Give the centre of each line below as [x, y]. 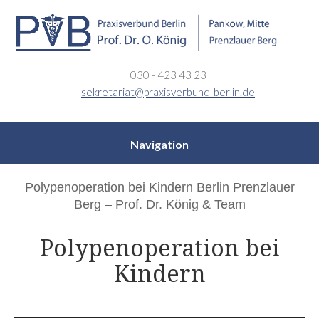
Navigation [159, 144]
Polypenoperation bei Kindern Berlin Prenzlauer [159, 187]
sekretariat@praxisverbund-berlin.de [168, 91]
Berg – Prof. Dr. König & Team [159, 204]
